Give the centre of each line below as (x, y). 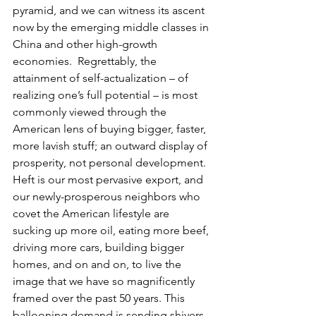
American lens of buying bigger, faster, (111, 129)
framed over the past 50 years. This (100, 298)
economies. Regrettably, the (86, 61)
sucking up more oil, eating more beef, (112, 230)
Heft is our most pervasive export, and (109, 180)
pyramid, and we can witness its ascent (110, 10)
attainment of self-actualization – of (102, 78)
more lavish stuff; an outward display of (111, 146)
